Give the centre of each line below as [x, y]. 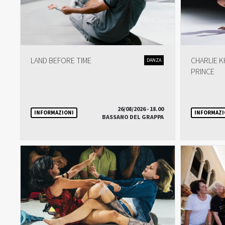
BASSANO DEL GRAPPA [133, 117]
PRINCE [202, 72]
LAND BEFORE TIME [61, 61]
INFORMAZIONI [54, 113]
